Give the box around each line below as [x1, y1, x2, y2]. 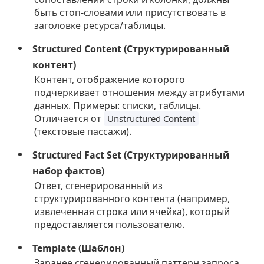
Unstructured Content [107, 112, 196, 124]
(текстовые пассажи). [34, 124, 132, 138]
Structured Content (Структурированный [32, 42, 230, 55]
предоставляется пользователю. [34, 217, 185, 231]
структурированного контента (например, [34, 192, 230, 205]
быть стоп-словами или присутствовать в [34, 5, 226, 19]
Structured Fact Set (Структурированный [32, 148, 230, 161]
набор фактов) [32, 164, 105, 177]
